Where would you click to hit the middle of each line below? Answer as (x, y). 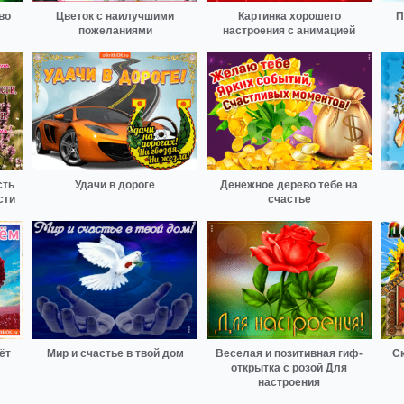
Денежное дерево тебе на (289, 185)
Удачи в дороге (115, 185)
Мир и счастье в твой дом (115, 353)
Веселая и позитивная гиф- (289, 353)
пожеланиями (115, 31)
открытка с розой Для (289, 367)
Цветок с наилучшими (115, 17)
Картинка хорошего (289, 17)
